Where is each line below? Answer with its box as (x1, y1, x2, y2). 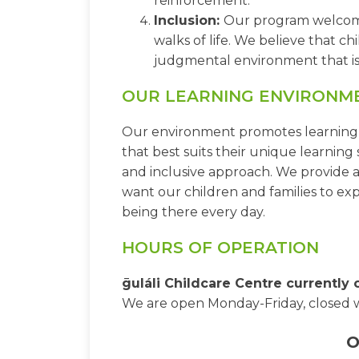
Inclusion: (154, 13, 224, 29)
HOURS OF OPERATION (122, 238, 319, 258)
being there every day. (122, 204, 265, 220)
